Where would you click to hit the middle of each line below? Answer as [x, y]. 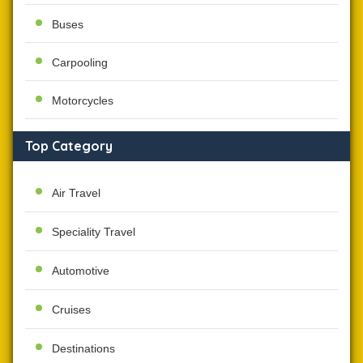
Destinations [84, 348]
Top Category [69, 146]
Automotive [81, 270]
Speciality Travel [94, 232]
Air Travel [77, 193]
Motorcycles [83, 101]
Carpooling [80, 63]
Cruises [72, 309]
